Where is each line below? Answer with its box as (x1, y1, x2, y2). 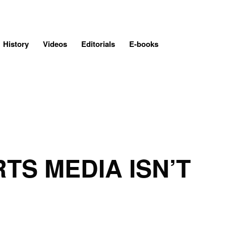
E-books (129, 38, 158, 49)
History (3, 38, 29, 49)
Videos (43, 38, 67, 49)
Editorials (81, 38, 115, 49)
